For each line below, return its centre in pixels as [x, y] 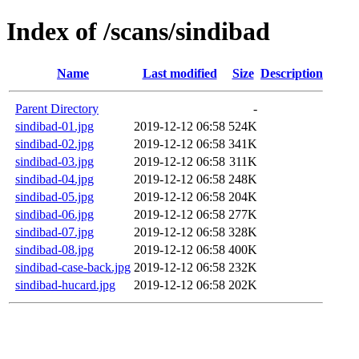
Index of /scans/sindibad [138, 32]
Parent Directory [57, 108]
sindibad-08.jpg [54, 249]
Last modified [179, 73]
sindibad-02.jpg [54, 143]
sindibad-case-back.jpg [73, 267]
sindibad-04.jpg [54, 179]
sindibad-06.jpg [54, 214]
